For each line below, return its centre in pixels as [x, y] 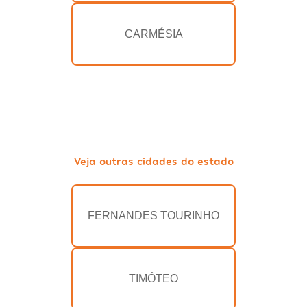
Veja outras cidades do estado [153, 161]
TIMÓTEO [153, 279]
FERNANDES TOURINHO [153, 216]
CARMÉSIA [153, 34]
